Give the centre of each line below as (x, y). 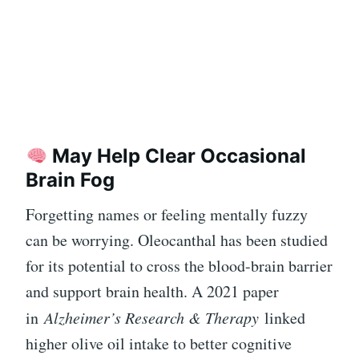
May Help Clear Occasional (177, 156)
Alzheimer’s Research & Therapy (151, 318)
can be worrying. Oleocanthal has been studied (177, 240)
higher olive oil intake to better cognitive (159, 344)
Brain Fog (70, 180)
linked (282, 318)
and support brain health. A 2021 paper (152, 292)
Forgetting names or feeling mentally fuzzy (167, 215)
